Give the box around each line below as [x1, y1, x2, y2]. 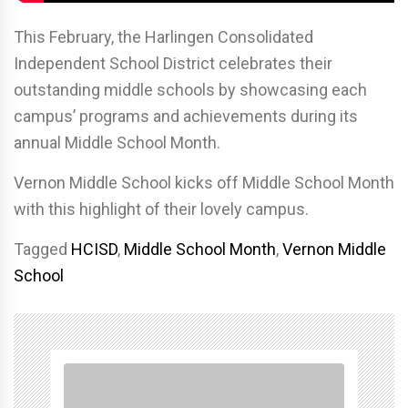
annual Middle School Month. [14, 132, 220, 152]
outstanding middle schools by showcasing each [14, 79, 367, 99]
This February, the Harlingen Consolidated [14, 26, 313, 46]
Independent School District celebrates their [14, 53, 332, 73]
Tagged [14, 239, 71, 259]
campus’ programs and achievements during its [14, 106, 358, 126]
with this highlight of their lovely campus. [14, 199, 309, 219]
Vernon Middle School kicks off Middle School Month [14, 172, 394, 192]
